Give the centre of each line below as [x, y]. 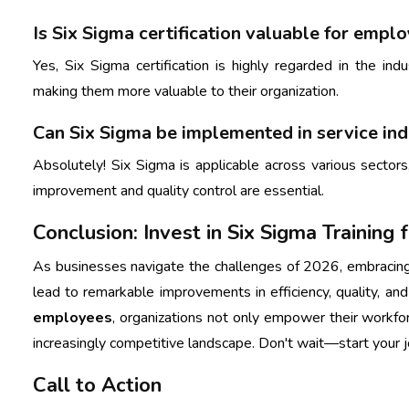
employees [73, 317]
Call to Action [97, 385]
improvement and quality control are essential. [178, 190]
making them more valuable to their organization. [186, 91]
